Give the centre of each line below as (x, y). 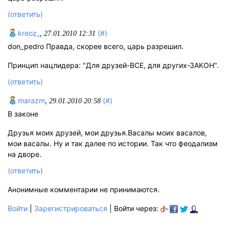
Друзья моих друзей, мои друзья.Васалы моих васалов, (107, 133)
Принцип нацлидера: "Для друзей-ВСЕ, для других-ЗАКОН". (113, 65)
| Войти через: (134, 209)
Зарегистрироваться (71, 209)
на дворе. (25, 154)
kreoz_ (28, 33)
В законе (23, 114)
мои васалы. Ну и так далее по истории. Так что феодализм (113, 144)
